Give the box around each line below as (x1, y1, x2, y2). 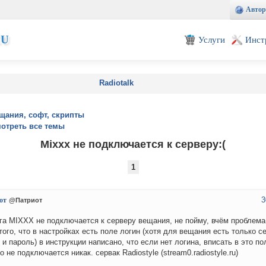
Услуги (198, 34, 225, 45)
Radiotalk (99, 78, 134, 87)
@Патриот (9, 197, 42, 204)
